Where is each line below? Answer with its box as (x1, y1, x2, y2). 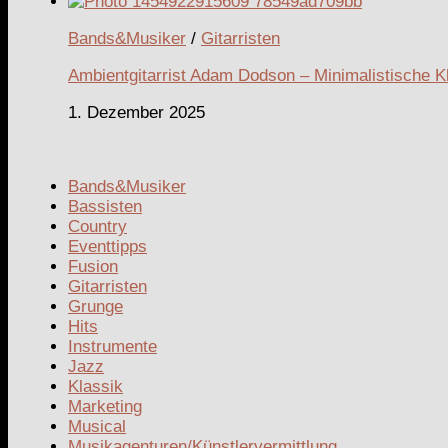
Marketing (68, 396, 142, 416)
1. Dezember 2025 (68, 102, 205, 122)
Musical (68, 416, 126, 436)
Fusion (68, 256, 118, 276)
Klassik (68, 376, 123, 396)
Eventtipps (68, 236, 147, 256)
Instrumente (68, 336, 157, 356)
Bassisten (68, 196, 142, 216)
